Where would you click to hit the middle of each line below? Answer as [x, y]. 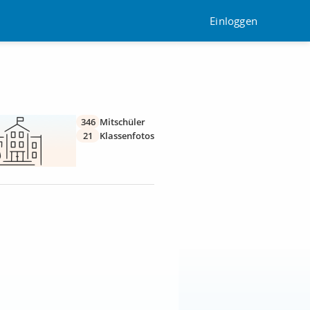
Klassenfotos [127, 136]
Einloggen [234, 20]
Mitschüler [122, 122]
